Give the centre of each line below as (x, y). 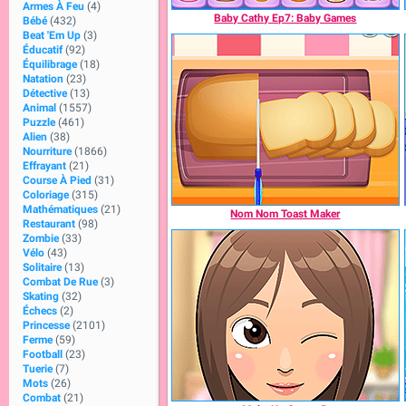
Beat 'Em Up (52, 35)
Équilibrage (50, 64)
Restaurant (49, 224)
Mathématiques (60, 209)
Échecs (40, 311)
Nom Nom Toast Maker (285, 214)
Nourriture (47, 151)
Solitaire (42, 267)
